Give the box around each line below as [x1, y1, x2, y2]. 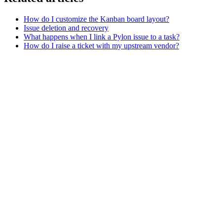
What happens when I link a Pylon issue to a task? [24, 32, 180, 41]
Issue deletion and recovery [24, 23, 109, 32]
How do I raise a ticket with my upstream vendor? [24, 41, 179, 50]
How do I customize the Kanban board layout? [24, 14, 169, 23]
